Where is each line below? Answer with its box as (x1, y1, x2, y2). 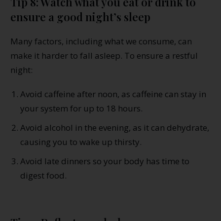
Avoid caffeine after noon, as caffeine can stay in (20, 88, 206, 100)
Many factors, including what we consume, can (10, 35, 192, 47)
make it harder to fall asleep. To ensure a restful (10, 49, 198, 61)
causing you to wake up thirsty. (20, 136, 142, 147)
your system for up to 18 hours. (20, 102, 143, 114)
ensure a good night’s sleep (10, 9, 150, 24)
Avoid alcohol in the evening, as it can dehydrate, (20, 121, 209, 133)
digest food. (20, 169, 67, 181)
